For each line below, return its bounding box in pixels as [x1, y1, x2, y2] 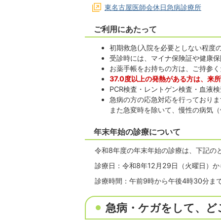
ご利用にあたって [94, 25, 157, 34]
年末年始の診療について [94, 127, 181, 137]
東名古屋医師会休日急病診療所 [105, 3, 201, 11]
